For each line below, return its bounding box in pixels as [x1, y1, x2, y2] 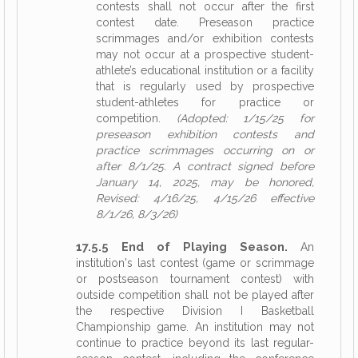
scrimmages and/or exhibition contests [96, 32, 314, 45]
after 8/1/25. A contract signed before [96, 160, 314, 173]
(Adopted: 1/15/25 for [176, 112, 315, 125]
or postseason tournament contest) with [76, 272, 314, 285]
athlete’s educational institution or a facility [96, 64, 314, 77]
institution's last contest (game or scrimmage [76, 257, 314, 269]
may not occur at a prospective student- [96, 48, 314, 61]
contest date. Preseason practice [96, 16, 314, 29]
